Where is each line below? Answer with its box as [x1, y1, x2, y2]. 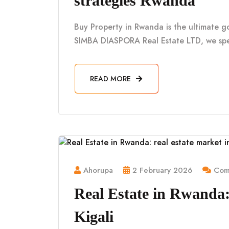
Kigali [74, 208, 113, 225]
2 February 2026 [132, 164, 192, 176]
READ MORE [90, 73, 133, 84]
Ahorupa [83, 164, 113, 176]
